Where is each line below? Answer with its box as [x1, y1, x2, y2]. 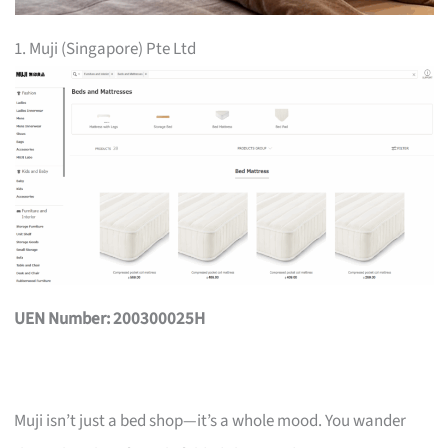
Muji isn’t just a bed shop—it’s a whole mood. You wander [14, 408, 407, 433]
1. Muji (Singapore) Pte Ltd [14, 36, 197, 61]
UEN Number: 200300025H [14, 306, 206, 331]
